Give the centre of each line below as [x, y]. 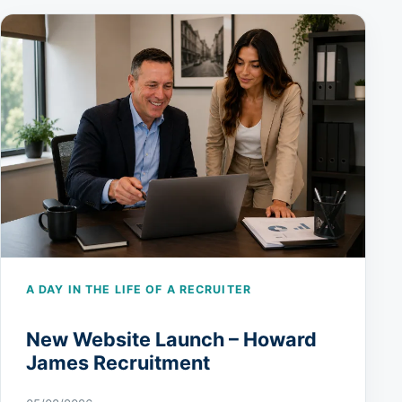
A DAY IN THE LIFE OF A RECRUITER [139, 290]
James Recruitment [118, 362]
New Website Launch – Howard [171, 339]
